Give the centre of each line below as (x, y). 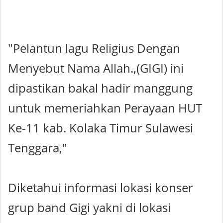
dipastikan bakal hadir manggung (100, 88)
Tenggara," (38, 148)
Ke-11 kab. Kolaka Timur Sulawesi (101, 128)
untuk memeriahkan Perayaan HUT (105, 108)
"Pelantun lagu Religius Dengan (94, 48)
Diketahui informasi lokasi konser (101, 188)
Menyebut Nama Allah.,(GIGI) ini (96, 68)
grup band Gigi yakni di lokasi (89, 208)
